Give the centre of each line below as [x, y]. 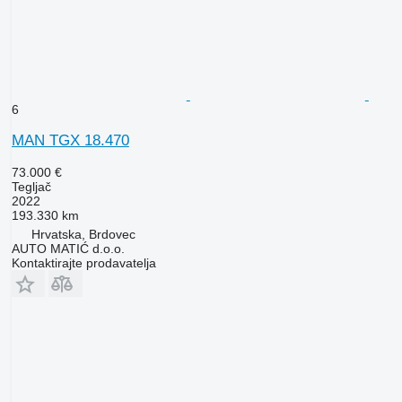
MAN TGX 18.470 [70, 140]
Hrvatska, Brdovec [83, 234]
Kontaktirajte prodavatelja [83, 262]
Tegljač [31, 186]
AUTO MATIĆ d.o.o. [68, 248]
